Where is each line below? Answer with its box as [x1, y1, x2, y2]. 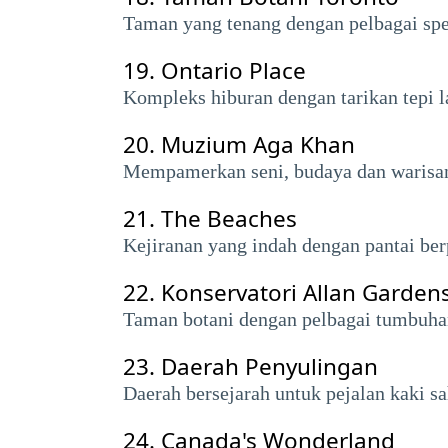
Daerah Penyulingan [161, 351, 378, 382]
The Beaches [161, 203, 297, 234]
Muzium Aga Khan [161, 129, 355, 160]
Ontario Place [161, 55, 306, 86]
